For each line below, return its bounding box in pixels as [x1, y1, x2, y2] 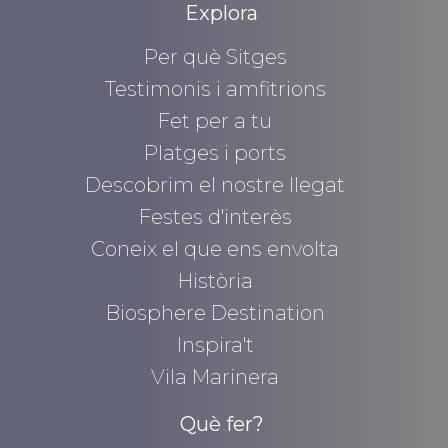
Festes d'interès [138, 205, 292, 230]
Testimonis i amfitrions [104, 77, 326, 102]
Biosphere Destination [105, 301, 325, 326]
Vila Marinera [151, 365, 280, 390]
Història [177, 269, 253, 294]
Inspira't [176, 333, 254, 358]
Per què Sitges [143, 45, 287, 70]
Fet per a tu [158, 109, 273, 134]
